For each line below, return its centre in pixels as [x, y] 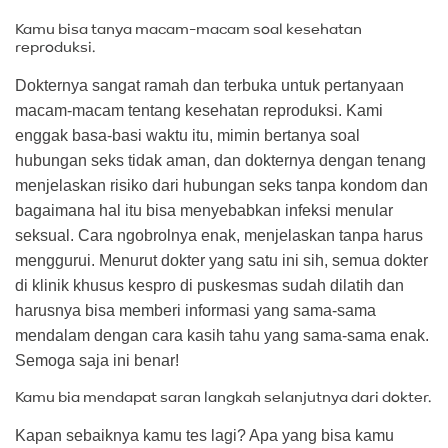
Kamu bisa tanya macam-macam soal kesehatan [188, 29]
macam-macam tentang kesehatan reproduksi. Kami [199, 110]
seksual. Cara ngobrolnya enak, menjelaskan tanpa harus [219, 235]
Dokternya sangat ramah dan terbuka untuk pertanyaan [209, 85]
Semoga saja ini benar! [97, 360]
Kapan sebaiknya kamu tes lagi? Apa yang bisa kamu [204, 435]
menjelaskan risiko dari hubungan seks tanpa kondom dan [221, 185]
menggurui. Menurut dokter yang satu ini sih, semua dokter [221, 260]
